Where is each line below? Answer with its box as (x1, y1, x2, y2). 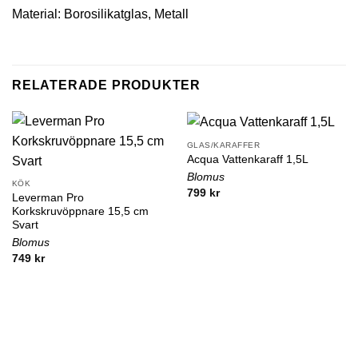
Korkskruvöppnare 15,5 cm (11, 205, 149, 218)
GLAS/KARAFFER (186, 140, 261, 149)
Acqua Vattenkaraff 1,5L (186, 153, 308, 165)
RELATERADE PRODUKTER (12, 78, 201, 92)
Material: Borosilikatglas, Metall (12, 6, 189, 21)
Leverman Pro (11, 192, 84, 205)
